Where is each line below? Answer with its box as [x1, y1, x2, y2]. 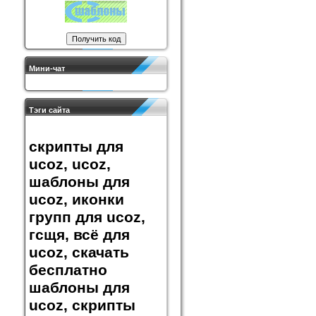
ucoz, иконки [29, 191, 124, 209]
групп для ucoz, [29, 209, 145, 226]
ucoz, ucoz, [29, 156, 111, 174]
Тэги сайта [29, 106, 70, 114]
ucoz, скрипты [29, 297, 135, 315]
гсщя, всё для [29, 226, 130, 244]
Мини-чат [29, 64, 65, 73]
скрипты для [29, 138, 123, 156]
